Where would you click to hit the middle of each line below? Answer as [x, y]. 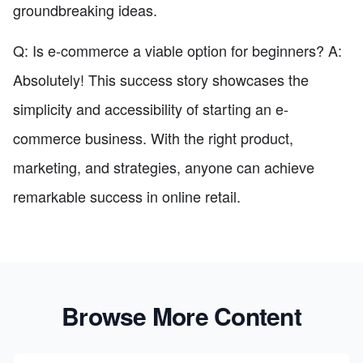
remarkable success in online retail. [127, 196]
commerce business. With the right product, [153, 137]
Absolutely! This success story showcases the [161, 79]
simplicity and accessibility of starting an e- [151, 108]
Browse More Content [181, 315]
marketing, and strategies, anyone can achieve [164, 167]
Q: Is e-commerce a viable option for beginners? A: [177, 50]
